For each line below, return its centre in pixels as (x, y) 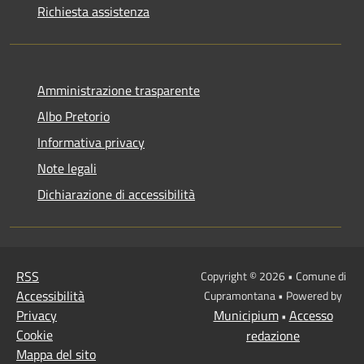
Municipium (246, 315)
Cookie (35, 334)
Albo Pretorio (74, 116)
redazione (273, 335)
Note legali (67, 168)
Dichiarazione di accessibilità (116, 194)
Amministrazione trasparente (119, 90)
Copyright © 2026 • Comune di (273, 275)
